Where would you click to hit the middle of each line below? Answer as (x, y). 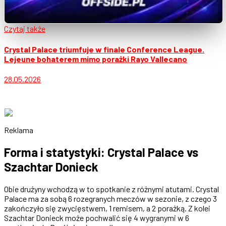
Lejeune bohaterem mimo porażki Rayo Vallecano (96, 59)
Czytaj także (25, 29)
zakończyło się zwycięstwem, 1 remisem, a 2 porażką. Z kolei (107, 208)
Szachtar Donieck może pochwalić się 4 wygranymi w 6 (97, 217)
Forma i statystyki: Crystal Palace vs (101, 152)
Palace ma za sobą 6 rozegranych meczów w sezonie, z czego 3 (110, 198)
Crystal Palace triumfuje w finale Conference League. (104, 49)
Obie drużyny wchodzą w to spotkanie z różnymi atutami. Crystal (111, 189)
